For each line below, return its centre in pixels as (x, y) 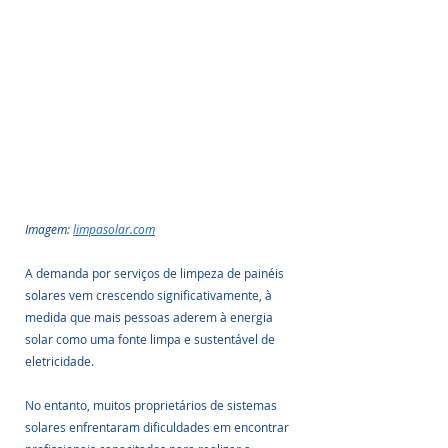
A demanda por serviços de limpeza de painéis (156, 273)
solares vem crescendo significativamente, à (150, 295)
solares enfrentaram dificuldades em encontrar (158, 427)
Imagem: (49, 229)
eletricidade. (61, 361)
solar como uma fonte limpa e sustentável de (151, 339)
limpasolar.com (114, 229)
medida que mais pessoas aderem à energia (150, 317)
